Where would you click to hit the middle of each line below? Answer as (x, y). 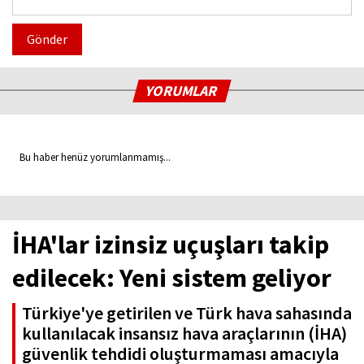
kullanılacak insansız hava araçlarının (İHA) (184, 334)
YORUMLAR (182, 91)
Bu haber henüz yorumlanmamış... (91, 158)
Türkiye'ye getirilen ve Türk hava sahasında (187, 313)
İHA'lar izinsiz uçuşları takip (171, 245)
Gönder (47, 39)
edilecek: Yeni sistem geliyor (172, 278)
